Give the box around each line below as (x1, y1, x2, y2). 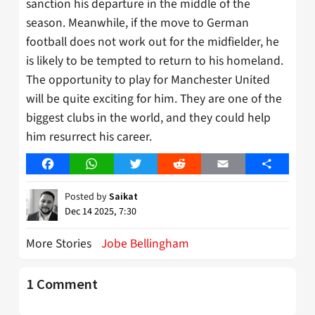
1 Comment (26, 275, 98, 294)
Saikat (109, 190, 138, 203)
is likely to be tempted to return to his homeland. (26, 52, 283, 70)
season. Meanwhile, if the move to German (26, 14, 249, 32)
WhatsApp (91, 156, 140, 172)
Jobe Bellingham (101, 235, 189, 253)
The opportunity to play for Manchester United (26, 71, 270, 89)
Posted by (65, 190, 109, 205)
